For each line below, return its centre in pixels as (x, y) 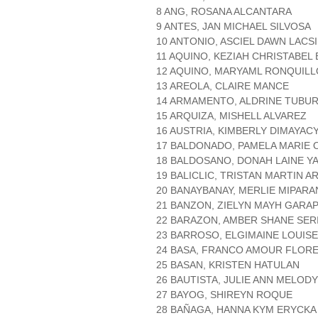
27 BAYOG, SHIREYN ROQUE (224, 295)
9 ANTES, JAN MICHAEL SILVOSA (234, 27)
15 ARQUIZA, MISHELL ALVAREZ (231, 116)
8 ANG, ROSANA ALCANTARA (224, 12)
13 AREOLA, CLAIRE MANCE (223, 86)
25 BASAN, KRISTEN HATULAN (228, 265)
